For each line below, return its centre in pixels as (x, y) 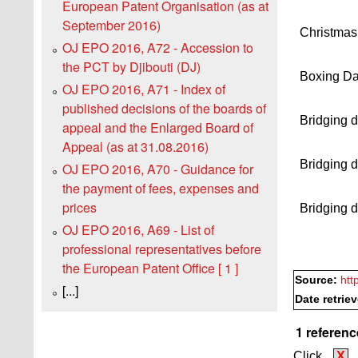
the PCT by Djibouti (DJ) (131, 67)
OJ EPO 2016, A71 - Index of (144, 89)
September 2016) (111, 26)
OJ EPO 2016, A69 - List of (138, 230)
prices (80, 208)
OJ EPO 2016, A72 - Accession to (158, 48)
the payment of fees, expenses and (161, 189)
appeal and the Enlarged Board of (158, 128)
